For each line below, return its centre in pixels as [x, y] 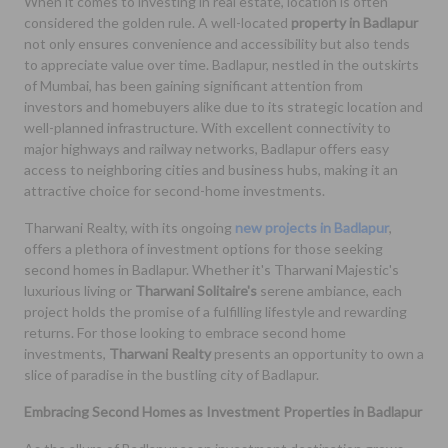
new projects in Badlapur [312, 228]
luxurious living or [79, 291]
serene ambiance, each [329, 291]
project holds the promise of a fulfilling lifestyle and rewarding [215, 312]
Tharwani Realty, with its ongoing [129, 228]
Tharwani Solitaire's [196, 291]
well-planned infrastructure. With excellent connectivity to [207, 128]
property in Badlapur [354, 23]
